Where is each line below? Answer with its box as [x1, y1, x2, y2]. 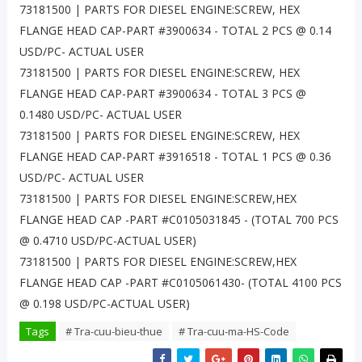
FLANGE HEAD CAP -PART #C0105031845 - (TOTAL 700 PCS [19, 212, 339, 228]
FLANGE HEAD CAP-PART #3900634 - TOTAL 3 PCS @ [19, 86, 306, 102]
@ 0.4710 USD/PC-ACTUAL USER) [19, 233, 196, 249]
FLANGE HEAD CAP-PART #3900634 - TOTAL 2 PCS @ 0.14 [19, 23, 331, 39]
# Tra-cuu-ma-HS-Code [178, 324, 289, 339]
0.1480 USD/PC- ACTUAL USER [19, 107, 182, 123]
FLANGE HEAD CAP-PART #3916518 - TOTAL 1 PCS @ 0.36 [19, 149, 331, 165]
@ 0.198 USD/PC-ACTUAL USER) [19, 296, 190, 312]
